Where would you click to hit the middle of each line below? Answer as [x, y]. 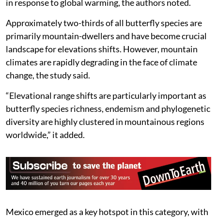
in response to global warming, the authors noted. [98, 22]
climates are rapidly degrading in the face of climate [101, 82]
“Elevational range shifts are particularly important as [106, 115]
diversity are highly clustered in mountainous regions [105, 141]
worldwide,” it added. [45, 154]
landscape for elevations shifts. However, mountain [102, 69]
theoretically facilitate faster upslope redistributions [105, 9]
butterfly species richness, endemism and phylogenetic [108, 128]
